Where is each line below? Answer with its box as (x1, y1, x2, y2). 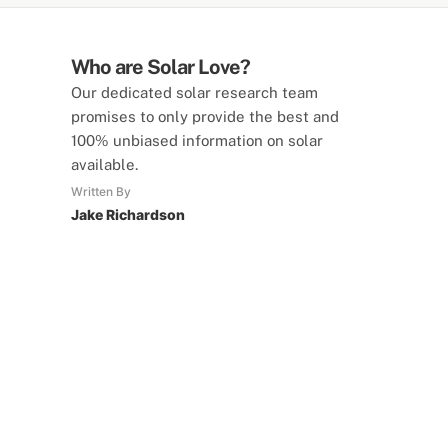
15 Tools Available (162, 383, 269, 399)
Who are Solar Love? (70, 55, 250, 80)
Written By (70, 184, 131, 200)
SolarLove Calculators (121, 342, 310, 367)
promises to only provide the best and (70, 108, 339, 126)
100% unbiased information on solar (70, 132, 323, 150)
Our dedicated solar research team (70, 84, 318, 102)
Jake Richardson (70, 206, 185, 224)
